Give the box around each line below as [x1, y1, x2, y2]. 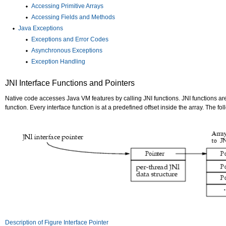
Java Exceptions [18, 25, 63, 32]
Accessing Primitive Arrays [31, 3, 103, 10]
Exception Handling [31, 58, 85, 65]
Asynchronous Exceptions [31, 47, 102, 54]
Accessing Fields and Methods [31, 14, 115, 21]
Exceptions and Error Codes [31, 36, 108, 43]
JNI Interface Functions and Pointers [5, 79, 135, 87]
